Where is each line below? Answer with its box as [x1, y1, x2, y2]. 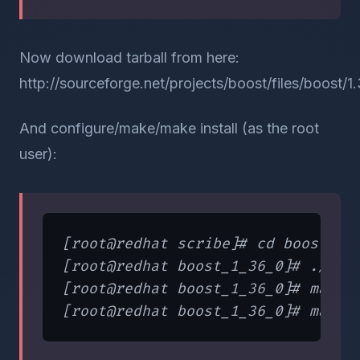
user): [19, 145, 57, 162]
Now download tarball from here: [19, 49, 239, 66]
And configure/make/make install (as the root [19, 120, 319, 137]
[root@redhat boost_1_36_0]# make [62, 279, 345, 298]
